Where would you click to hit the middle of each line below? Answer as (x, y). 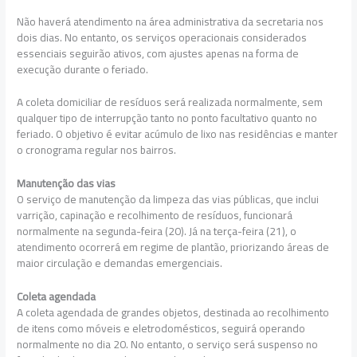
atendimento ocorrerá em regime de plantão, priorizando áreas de (173, 247)
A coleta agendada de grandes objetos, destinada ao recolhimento (173, 313)
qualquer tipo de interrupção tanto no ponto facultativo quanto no (167, 118)
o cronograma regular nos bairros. (97, 150)
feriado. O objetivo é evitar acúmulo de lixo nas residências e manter (178, 134)
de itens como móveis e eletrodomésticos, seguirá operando (161, 329)
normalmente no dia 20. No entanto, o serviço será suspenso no (168, 345)
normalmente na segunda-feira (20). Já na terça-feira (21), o (157, 231)
